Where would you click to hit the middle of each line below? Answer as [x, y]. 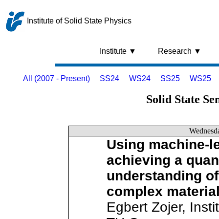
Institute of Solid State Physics [78, 21]
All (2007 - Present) [56, 78]
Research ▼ [179, 51]
